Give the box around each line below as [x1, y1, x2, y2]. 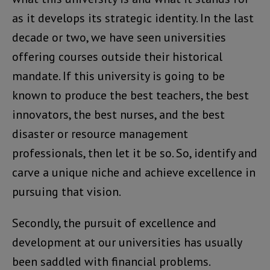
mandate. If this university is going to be [12, 68, 225, 84]
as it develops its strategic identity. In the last [12, 10, 254, 27]
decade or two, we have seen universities [12, 30, 226, 46]
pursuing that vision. [12, 184, 121, 200]
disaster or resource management [12, 126, 188, 142]
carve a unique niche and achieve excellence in [12, 165, 256, 181]
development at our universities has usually [12, 234, 242, 251]
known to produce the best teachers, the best [12, 87, 249, 104]
